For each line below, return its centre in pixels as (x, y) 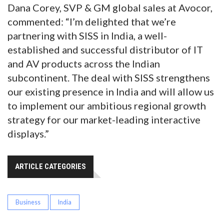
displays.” (28, 134)
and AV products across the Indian (84, 64)
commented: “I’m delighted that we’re (92, 22)
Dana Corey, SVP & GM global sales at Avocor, (110, 8)
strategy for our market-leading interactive (104, 120)
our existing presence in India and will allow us (111, 92)
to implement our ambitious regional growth (107, 106)
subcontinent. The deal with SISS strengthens (109, 78)
